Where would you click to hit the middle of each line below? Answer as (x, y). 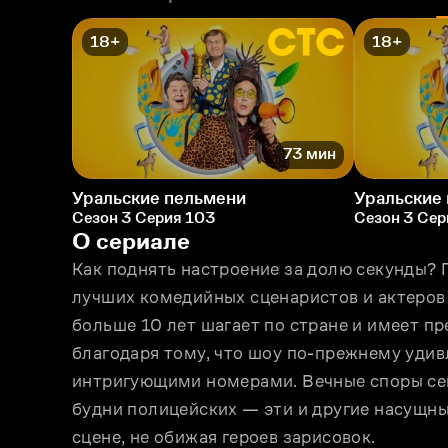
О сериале (131, 240)
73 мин (309, 154)
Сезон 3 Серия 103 (144, 217)
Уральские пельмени (159, 197)
